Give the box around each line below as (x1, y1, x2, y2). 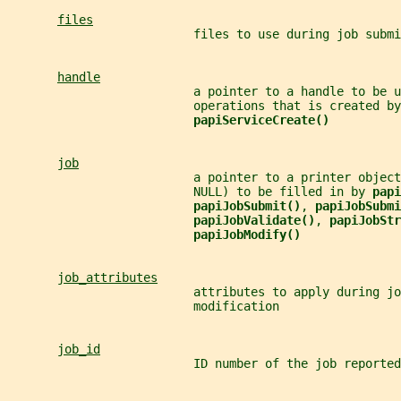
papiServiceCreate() (193, 112, 329, 127)
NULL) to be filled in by (7, 183, 372, 199)
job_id (57, 341, 100, 356)
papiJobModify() (193, 226, 301, 242)
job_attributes (57, 269, 158, 285)
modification (7, 298, 279, 313)
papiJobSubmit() (193, 198, 301, 213)
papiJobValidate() (193, 212, 315, 227)
